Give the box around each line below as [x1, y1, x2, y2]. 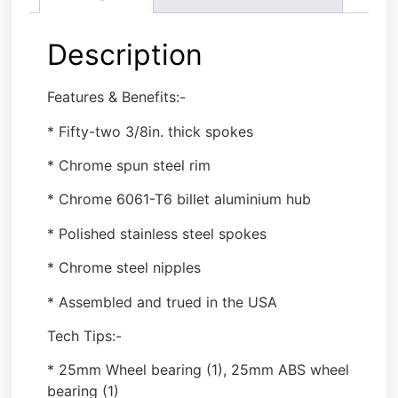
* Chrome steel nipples [47, 259, 202, 277]
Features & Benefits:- [47, 88, 187, 107]
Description [47, 37, 203, 73]
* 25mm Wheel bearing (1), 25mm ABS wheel [47, 361, 350, 379]
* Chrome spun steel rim [47, 155, 211, 174]
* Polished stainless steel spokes [47, 224, 267, 243]
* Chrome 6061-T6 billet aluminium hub [47, 190, 312, 209]
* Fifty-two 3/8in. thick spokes [47, 122, 254, 140]
